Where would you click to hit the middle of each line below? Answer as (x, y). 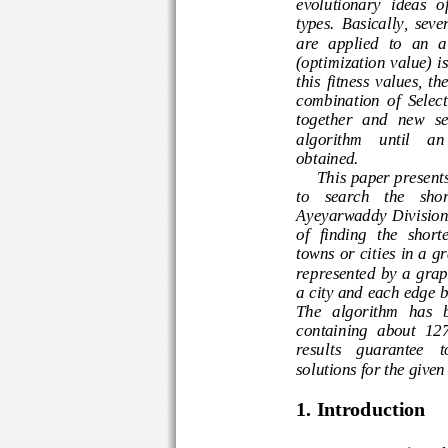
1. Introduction (360, 408)
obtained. (333, 156)
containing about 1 (369, 329)
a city (317, 290)
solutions (329, 367)
